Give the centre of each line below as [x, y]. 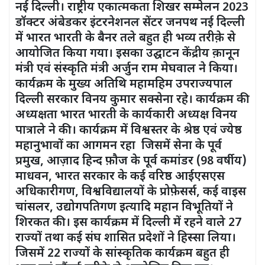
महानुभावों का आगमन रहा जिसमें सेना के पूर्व [119, 146]
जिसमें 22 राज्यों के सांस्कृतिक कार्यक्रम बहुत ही [122, 254]
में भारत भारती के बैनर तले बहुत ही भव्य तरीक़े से [125, 39]
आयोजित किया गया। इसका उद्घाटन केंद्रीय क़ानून [127, 54]
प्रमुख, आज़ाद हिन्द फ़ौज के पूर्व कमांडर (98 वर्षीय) [131, 162]
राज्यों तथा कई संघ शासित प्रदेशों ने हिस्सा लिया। [126, 239]
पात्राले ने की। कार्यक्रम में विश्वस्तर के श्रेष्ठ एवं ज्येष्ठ [129, 131]
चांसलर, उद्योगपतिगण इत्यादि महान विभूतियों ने [124, 208]
